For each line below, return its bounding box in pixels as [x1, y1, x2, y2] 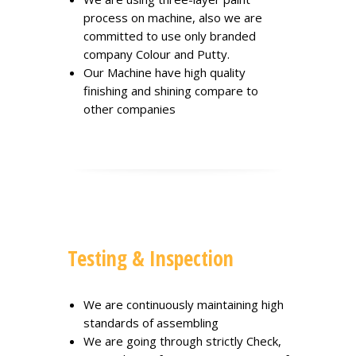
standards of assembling [83, 315, 219, 331]
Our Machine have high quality [83, 64, 246, 80]
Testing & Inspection [68, 244, 234, 273]
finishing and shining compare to [83, 83, 258, 99]
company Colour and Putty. [83, 46, 230, 62]
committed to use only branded [83, 28, 256, 44]
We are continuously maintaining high [83, 296, 284, 312]
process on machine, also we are [83, 10, 262, 25]
